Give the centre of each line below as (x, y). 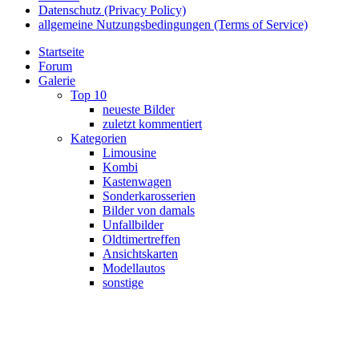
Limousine (129, 152)
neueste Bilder (139, 109)
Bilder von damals (149, 210)
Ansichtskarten (140, 253)
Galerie (57, 80)
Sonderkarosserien (149, 196)
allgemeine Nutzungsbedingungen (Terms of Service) (173, 24)
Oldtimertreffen (141, 239)
